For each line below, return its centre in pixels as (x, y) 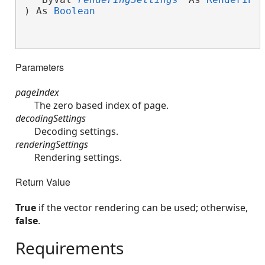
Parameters (40, 67)
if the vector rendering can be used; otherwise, (142, 207)
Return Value (43, 182)
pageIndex (37, 93)
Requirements (70, 248)
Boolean (74, 11)
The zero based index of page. (101, 106)
